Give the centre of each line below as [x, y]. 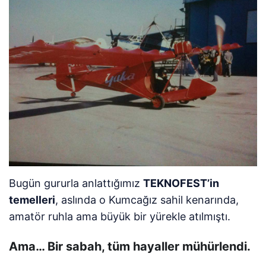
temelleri [32, 200]
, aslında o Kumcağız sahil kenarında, [147, 200]
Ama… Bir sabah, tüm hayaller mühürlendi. [130, 247]
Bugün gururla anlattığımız [76, 183]
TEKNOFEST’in [181, 183]
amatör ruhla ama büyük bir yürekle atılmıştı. [120, 217]
